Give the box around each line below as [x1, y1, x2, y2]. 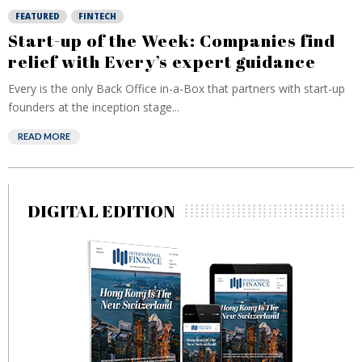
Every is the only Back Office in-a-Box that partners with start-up [8, 81, 345, 96]
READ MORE [18, 131, 70, 141]
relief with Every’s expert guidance [8, 50, 316, 73]
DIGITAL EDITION [27, 200, 175, 222]
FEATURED [15, 11, 60, 22]
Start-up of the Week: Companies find [8, 29, 335, 52]
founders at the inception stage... [8, 99, 179, 115]
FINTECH [78, 11, 116, 22]
